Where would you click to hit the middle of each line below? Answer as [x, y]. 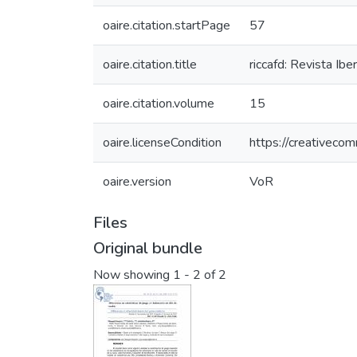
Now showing [133, 275]
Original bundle [148, 248]
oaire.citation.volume [159, 104]
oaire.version [137, 182]
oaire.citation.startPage [167, 25]
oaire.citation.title [150, 65]
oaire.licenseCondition [162, 143]
